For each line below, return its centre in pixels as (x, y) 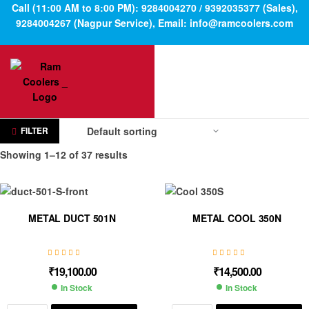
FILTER (34, 130)
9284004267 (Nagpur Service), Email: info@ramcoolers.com (154, 23)
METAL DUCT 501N (72, 218)
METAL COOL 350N (237, 218)
